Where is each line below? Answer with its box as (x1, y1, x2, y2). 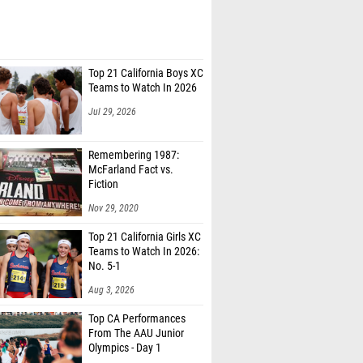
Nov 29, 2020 (88, 203, 139, 214)
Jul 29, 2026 (88, 106, 136, 117)
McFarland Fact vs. (88, 163, 173, 177)
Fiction (88, 177, 118, 191)
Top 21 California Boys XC (88, 66, 203, 80)
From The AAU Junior (88, 327, 184, 340)
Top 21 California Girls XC (88, 230, 201, 244)
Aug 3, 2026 (88, 284, 135, 296)
